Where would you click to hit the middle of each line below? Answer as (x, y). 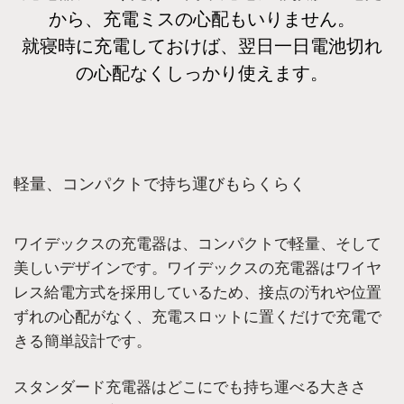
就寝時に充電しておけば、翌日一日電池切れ (202, 46)
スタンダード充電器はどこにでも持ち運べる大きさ (190, 387)
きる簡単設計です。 (83, 341)
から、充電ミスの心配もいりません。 (202, 19)
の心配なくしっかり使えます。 (202, 73)
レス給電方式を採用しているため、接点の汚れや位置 (197, 292)
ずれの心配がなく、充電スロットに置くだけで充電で (197, 317)
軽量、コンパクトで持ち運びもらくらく (160, 184)
